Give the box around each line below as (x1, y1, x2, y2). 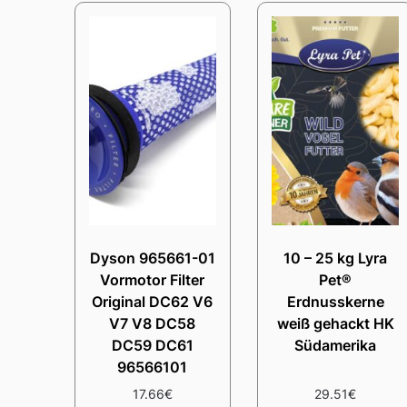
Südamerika (294, 335, 377, 354)
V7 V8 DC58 (109, 313, 196, 333)
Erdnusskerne (286, 292, 384, 311)
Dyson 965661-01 (89, 248, 215, 267)
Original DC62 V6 (92, 292, 213, 311)
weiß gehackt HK (276, 313, 394, 333)
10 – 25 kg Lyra (283, 248, 388, 267)
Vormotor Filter (100, 270, 205, 289)
